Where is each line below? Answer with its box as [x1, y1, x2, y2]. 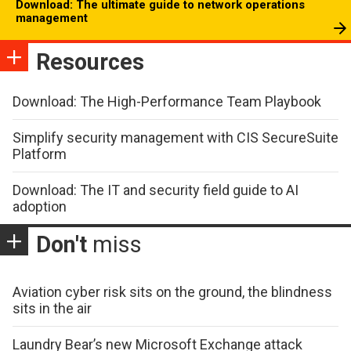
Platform [13, 145, 67, 162]
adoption [13, 197, 67, 215]
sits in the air [13, 299, 92, 317]
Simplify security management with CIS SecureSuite [13, 128, 338, 146]
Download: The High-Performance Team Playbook [13, 92, 321, 110]
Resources [36, 48, 144, 75]
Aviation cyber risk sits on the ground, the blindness [13, 283, 332, 300]
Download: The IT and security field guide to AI [13, 181, 299, 198]
